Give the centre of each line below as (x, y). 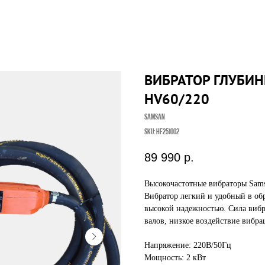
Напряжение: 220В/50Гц (188, 245)
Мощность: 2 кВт (175, 258)
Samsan (155, 117)
